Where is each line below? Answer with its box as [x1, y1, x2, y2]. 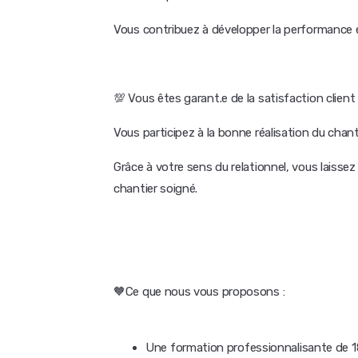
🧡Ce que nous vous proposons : [113, 284, 285, 299]
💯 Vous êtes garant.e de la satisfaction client [113, 91, 356, 105]
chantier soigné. [113, 181, 198, 196]
